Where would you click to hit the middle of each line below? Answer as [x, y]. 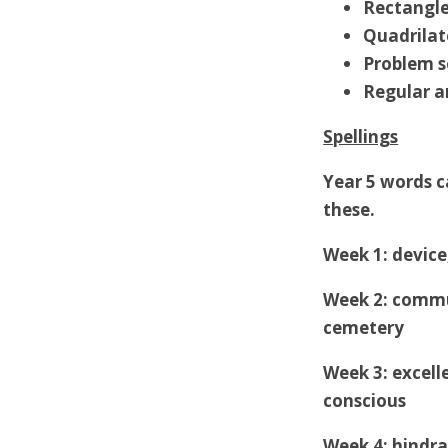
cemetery [364, 327]
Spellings [361, 136]
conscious [365, 400]
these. [349, 209]
